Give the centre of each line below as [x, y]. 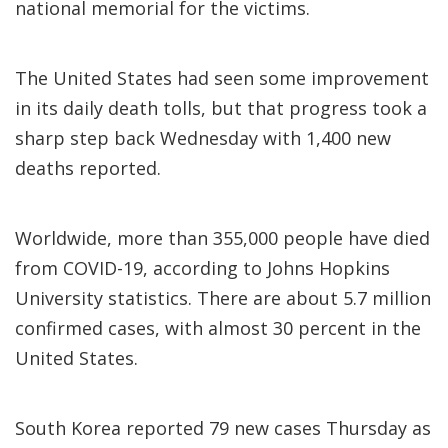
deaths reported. [88, 168]
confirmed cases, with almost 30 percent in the [218, 328]
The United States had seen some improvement [222, 78]
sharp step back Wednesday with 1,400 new [203, 138]
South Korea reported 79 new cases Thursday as [223, 428]
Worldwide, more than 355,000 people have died [222, 238]
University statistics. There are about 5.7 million [223, 298]
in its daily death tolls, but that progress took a [221, 108]
